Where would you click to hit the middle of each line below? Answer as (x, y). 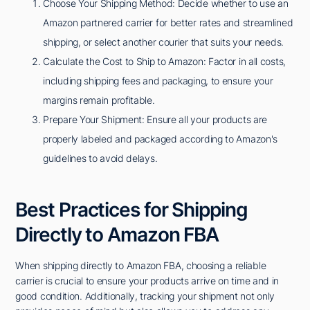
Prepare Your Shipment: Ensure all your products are (155, 119)
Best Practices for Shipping (131, 209)
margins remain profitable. (99, 100)
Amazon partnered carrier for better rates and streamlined (168, 22)
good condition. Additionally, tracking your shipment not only (145, 295)
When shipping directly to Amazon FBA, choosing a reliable (141, 265)
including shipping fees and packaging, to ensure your (158, 80)
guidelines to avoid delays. (100, 158)
